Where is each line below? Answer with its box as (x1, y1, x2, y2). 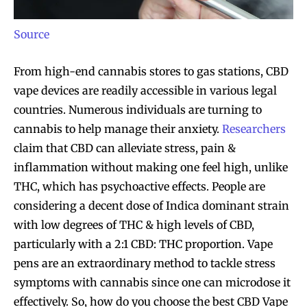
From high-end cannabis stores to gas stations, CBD (14, 64, 288, 79)
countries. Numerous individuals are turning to (14, 103, 262, 117)
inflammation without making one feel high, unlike (14, 160, 288, 175)
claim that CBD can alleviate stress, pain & (14, 141, 236, 156)
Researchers (222, 122, 286, 136)
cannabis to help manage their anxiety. (14, 122, 222, 136)
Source (14, 27, 49, 42)
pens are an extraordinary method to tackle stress (14, 256, 275, 271)
